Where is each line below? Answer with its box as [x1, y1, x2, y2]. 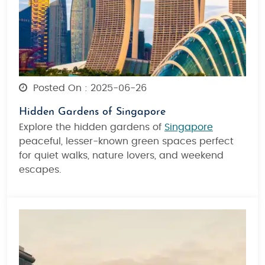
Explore [19, 122, 53, 132]
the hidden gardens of [53, 122, 164, 132]
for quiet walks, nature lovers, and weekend [19, 150, 224, 160]
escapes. [19, 164, 62, 174]
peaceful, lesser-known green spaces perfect [19, 136, 234, 146]
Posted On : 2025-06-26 [30, 83, 147, 93]
